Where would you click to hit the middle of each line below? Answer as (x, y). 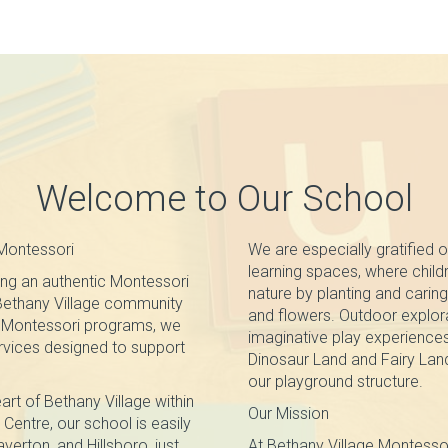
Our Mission (288, 413)
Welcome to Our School (224, 199)
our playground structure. (335, 381)
